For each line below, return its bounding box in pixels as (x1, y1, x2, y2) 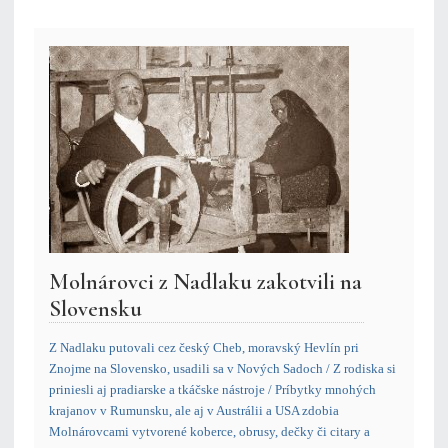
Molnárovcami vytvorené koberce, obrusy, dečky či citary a (49, 424, 370, 440)
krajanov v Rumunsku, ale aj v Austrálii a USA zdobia (49, 403, 339, 419)
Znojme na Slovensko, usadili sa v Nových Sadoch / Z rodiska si (49, 361, 396, 377)
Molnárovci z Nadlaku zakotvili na (49, 268, 362, 296)
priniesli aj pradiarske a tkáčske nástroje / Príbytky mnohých (49, 382, 376, 398)
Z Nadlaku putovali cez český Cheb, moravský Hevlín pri (49, 340, 359, 356)
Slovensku (49, 295, 142, 323)
